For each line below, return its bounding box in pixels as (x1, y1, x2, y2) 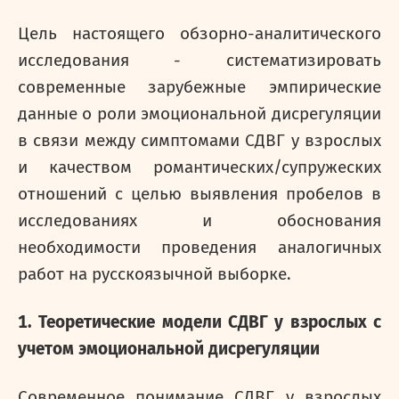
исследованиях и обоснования (18, 211, 381, 231)
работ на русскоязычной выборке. (18, 265, 291, 284)
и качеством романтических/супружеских (18, 158, 381, 177)
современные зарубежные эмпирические (18, 77, 381, 97)
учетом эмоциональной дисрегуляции (18, 339, 320, 359)
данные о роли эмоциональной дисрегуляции (18, 104, 381, 124)
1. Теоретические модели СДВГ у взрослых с (18, 313, 381, 332)
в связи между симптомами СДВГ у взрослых (18, 131, 381, 151)
